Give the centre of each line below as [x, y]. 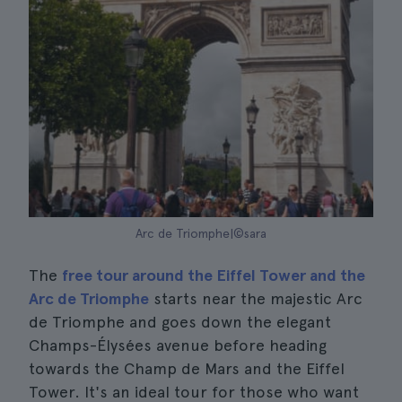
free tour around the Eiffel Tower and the [214, 275]
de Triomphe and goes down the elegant [180, 322]
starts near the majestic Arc [256, 298]
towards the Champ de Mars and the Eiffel [187, 368]
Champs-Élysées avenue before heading [178, 345]
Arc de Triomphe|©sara [201, 233]
